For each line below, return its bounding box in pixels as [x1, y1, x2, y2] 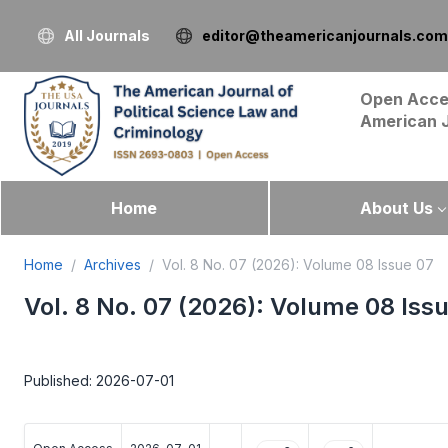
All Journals [64, 27, 150, 44]
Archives [84, 255, 141, 273]
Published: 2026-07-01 [24, 371, 174, 389]
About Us [359, 197, 433, 218]
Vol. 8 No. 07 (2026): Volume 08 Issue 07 [162, 255, 434, 273]
